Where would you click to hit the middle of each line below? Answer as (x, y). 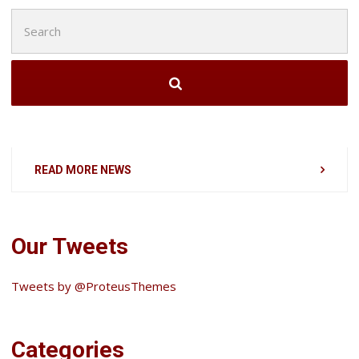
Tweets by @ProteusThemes (94, 286)
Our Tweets (70, 246)
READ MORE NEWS (83, 169)
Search (29, 18)
